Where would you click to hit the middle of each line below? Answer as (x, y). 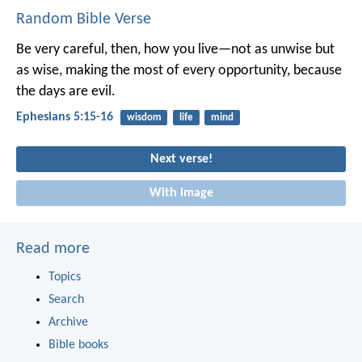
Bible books (78, 345)
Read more (53, 248)
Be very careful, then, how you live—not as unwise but (175, 49)
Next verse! (181, 160)
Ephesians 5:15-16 (65, 117)
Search (66, 299)
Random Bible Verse (84, 19)
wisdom (144, 117)
